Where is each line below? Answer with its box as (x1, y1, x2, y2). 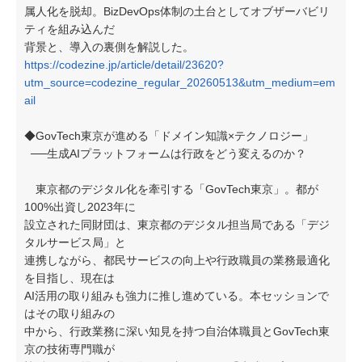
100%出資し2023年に (24, 200, 136, 213)
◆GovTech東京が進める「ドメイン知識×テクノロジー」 (24, 129, 314, 142)
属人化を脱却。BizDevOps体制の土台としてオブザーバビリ (24, 5, 330, 18)
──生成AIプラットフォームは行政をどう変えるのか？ (24, 147, 306, 160)
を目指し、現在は (24, 271, 115, 284)
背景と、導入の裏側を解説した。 (24, 40, 194, 53)
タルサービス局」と (24, 236, 126, 249)
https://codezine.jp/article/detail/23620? (24, 58, 224, 71)
